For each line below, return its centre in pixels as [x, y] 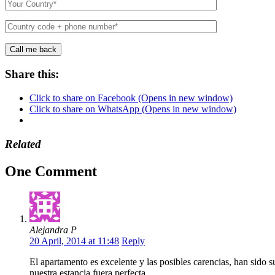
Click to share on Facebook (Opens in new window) [131, 98]
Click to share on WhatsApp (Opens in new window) [133, 109]
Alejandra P [53, 230]
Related [23, 144]
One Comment [51, 171]
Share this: [32, 74]
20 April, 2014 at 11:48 [74, 241]
